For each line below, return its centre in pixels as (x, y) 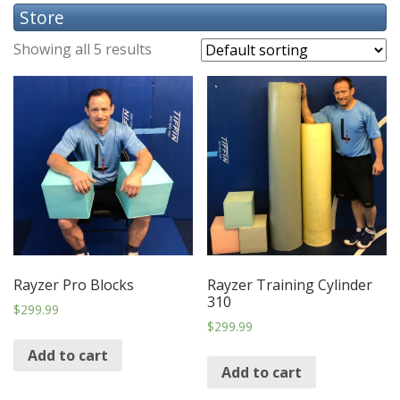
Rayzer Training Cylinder (290, 284)
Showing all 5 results (83, 50)
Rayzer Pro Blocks (74, 284)
